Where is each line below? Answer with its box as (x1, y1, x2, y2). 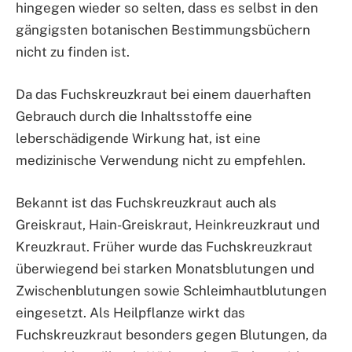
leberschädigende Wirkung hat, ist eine (16, 130, 261, 147)
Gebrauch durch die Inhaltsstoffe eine (16, 108, 252, 125)
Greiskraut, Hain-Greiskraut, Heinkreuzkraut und (16, 217, 320, 233)
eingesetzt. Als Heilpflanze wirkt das (16, 305, 245, 321)
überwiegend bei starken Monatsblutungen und (16, 261, 314, 277)
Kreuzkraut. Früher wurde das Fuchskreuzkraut (16, 239, 313, 255)
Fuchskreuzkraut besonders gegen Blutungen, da (16, 327, 327, 343)
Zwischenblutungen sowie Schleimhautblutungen (16, 283, 327, 299)
